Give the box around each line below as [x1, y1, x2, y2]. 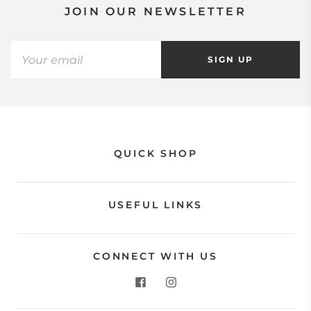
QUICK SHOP [113, 147, 198, 160]
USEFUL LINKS [108, 199, 203, 212]
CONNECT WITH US [93, 250, 218, 263]
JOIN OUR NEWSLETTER [65, 5, 246, 19]
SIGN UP [208, 54, 253, 65]
